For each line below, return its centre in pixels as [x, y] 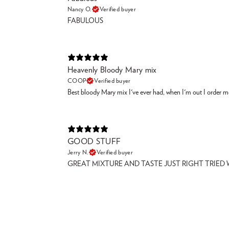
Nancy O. [80, 9]
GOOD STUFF [94, 141]
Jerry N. [78, 152]
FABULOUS [85, 21]
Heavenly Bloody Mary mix [112, 70]
